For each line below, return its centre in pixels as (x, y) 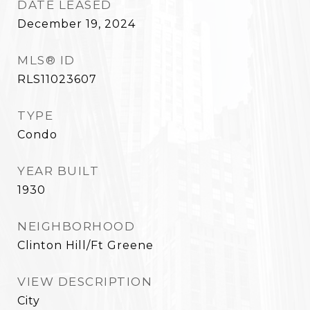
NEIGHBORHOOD (76, 226)
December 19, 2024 (76, 24)
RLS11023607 (57, 79)
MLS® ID (46, 60)
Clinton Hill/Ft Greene (85, 245)
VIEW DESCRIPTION (85, 282)
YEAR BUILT (58, 171)
